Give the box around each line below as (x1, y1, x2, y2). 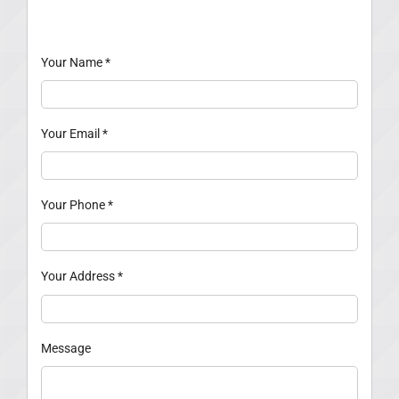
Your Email (40, 126, 102, 142)
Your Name (40, 55, 105, 70)
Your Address (40, 269, 118, 284)
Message (40, 340, 91, 355)
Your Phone (40, 198, 108, 213)
